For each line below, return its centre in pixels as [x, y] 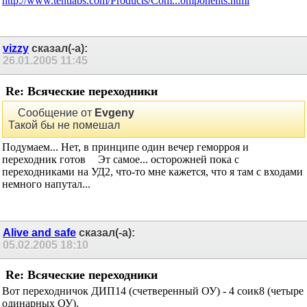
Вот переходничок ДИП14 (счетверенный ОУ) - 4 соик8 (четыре [153, 298]
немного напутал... [46, 192]
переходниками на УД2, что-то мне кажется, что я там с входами [152, 180]
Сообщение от [55, 121]
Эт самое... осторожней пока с [167, 167]
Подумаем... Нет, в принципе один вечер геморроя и [125, 155]
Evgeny [114, 121]
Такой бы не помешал [64, 133]
